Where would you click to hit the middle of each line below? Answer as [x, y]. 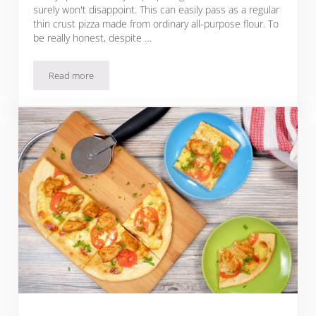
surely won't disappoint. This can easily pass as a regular [157, 10]
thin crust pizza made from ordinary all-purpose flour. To [156, 24]
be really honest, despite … [93, 38]
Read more [72, 76]
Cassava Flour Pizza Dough [126, 79]
